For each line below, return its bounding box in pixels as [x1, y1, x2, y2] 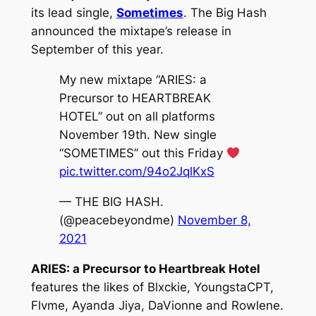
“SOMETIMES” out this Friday [59, 146, 226, 161]
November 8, [177, 212, 251, 227]
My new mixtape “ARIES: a [59, 73, 207, 87]
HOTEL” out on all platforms [59, 109, 215, 124]
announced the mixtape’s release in [30, 24, 231, 39]
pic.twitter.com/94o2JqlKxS [59, 164, 214, 179]
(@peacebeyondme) [59, 212, 178, 227]
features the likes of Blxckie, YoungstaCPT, [30, 279, 274, 294]
